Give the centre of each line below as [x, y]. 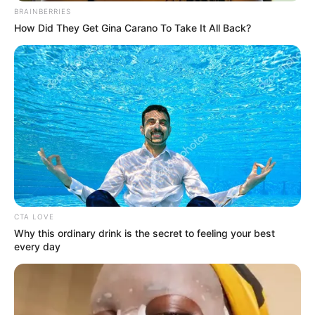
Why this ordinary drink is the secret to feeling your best [144, 233]
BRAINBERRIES [43, 12]
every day [37, 247]
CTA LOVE [34, 217]
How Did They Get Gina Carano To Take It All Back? [133, 28]
